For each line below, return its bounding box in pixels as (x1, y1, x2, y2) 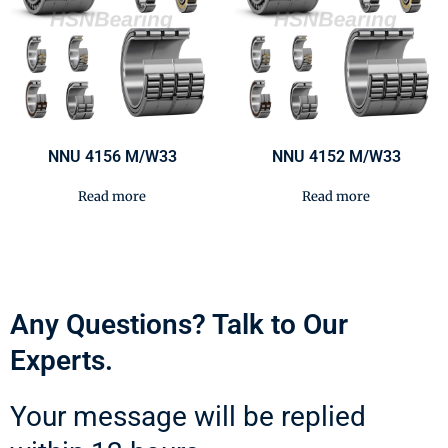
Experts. (10, 344, 113, 378)
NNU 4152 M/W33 (271, 147, 401, 167)
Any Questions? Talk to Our (10, 308, 348, 342)
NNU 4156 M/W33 (47, 147, 177, 167)
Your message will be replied (10, 400, 366, 434)
